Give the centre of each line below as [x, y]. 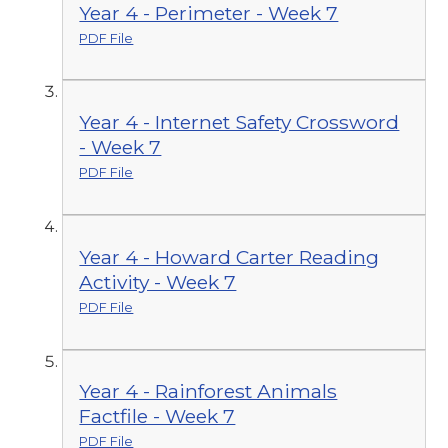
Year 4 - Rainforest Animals [208, 391]
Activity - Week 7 [158, 281]
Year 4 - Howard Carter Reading [229, 256]
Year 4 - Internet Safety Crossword [239, 122]
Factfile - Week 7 [157, 416]
